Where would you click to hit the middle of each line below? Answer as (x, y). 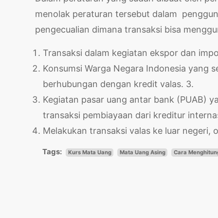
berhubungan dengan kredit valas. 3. (118, 84)
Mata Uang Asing (142, 152)
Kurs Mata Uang (90, 152)
